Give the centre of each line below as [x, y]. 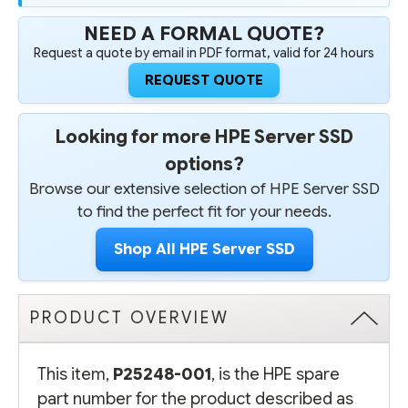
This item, [75, 373]
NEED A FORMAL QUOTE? [204, 33]
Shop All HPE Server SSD [204, 249]
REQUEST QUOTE [204, 80]
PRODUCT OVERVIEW [130, 317]
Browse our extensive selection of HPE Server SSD [204, 189]
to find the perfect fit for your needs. [204, 211]
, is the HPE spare [275, 373]
